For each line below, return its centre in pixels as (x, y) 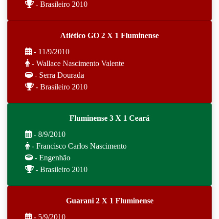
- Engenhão (52, 157)
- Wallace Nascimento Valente (77, 63)
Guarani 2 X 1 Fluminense (109, 200)
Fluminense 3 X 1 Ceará (109, 118)
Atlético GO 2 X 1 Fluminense (109, 35)
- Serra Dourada (58, 75)
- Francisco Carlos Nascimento (78, 146)
